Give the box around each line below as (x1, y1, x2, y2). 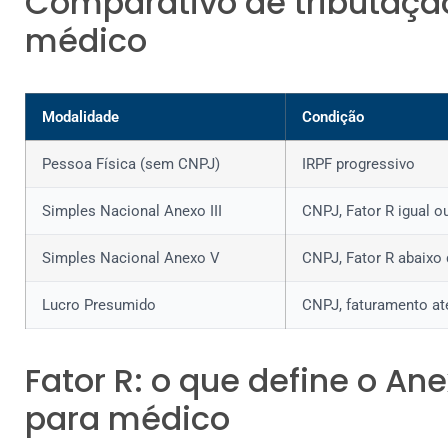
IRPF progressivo (302, 154, 415, 173)
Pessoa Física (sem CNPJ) (42, 154, 220, 173)
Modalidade (42, 107, 119, 126)
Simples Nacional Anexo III (42, 201, 222, 220)
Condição (302, 107, 364, 126)
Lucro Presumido (42, 295, 156, 314)
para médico (25, 395, 230, 441)
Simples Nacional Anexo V (42, 248, 220, 267)
